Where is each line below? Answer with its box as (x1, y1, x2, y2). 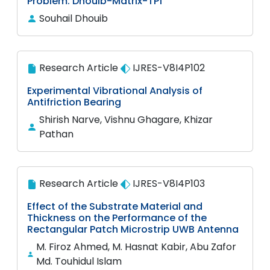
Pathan (39, 127, 74, 141)
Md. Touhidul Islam (36, 254, 122, 268)
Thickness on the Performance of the (27, 211, 207, 225)
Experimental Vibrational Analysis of (27, 84, 202, 98)
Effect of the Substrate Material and (27, 199, 202, 213)
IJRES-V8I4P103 (130, 177, 205, 190)
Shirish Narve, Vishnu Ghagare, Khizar (39, 113, 213, 127)
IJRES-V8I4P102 (130, 61, 205, 75)
